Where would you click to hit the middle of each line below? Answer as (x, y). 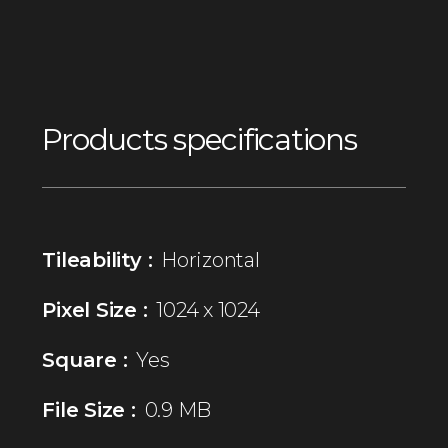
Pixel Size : (95, 309)
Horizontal (210, 259)
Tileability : (97, 259)
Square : (85, 359)
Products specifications (199, 139)
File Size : (89, 409)
